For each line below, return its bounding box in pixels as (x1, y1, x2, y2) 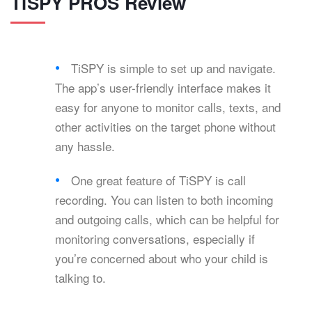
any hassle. (55, 137, 115, 155)
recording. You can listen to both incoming (55, 191, 273, 209)
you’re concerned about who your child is (55, 249, 268, 267)
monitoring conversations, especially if (55, 230, 255, 248)
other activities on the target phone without (55, 118, 276, 136)
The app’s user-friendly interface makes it (55, 79, 271, 97)
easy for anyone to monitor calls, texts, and (55, 98, 281, 116)
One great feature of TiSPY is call (71, 171, 247, 189)
